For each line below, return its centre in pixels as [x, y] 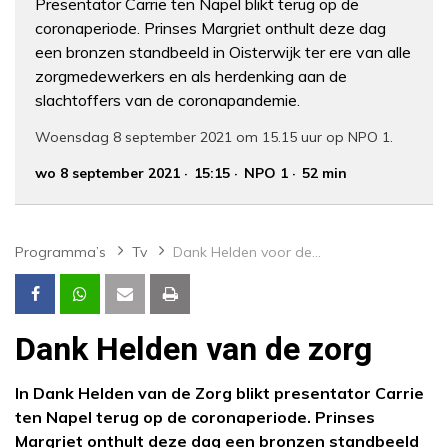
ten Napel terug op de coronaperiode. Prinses [195, 417]
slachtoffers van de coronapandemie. [167, 100]
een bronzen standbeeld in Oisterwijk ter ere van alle [223, 52]
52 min [324, 173]
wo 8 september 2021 [107, 173]
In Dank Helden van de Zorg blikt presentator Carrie [219, 393]
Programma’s [60, 252]
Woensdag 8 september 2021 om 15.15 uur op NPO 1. [214, 137]
